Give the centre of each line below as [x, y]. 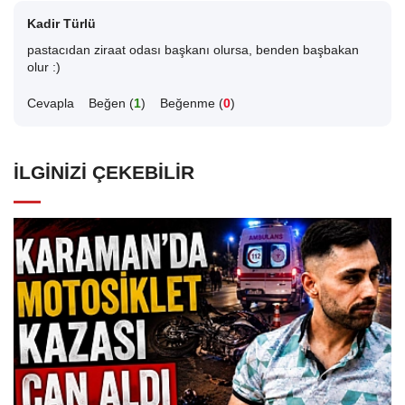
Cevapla [51, 104]
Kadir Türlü [61, 24]
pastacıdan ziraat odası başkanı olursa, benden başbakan [193, 51]
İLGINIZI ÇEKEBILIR [104, 173]
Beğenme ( [192, 104]
